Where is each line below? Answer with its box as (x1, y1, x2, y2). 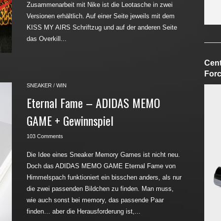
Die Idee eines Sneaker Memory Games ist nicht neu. (27, 151, 180, 158)
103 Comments (27, 133, 63, 139)
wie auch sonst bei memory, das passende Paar (27, 196, 164, 204)
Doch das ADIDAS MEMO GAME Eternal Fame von (27, 162, 176, 170)
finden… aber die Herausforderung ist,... (27, 208, 141, 215)
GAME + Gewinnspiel (27, 111, 113, 129)
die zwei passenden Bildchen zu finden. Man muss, (27, 185, 174, 192)
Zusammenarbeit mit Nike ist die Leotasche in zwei (27, 1, 173, 8)
